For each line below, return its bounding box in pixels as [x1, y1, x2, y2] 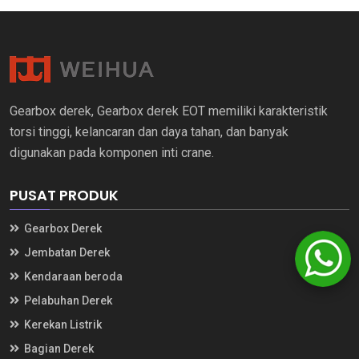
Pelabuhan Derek [22, 293, 112, 307]
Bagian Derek [22, 341, 94, 355]
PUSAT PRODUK [10, 184, 119, 205]
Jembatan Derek [22, 245, 110, 259]
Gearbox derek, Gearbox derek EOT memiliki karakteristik [10, 103, 328, 119]
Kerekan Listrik [22, 317, 102, 331]
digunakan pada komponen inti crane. [10, 144, 214, 160]
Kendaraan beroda [22, 269, 123, 283]
